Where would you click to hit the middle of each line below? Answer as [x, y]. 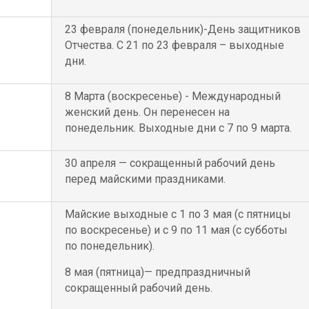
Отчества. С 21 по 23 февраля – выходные [174, 45]
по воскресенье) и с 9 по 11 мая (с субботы [176, 230]
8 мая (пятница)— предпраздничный [157, 272]
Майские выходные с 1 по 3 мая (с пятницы [178, 214]
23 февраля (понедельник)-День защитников [182, 29]
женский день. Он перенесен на [147, 112]
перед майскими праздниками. [145, 179]
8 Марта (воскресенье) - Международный [172, 96]
